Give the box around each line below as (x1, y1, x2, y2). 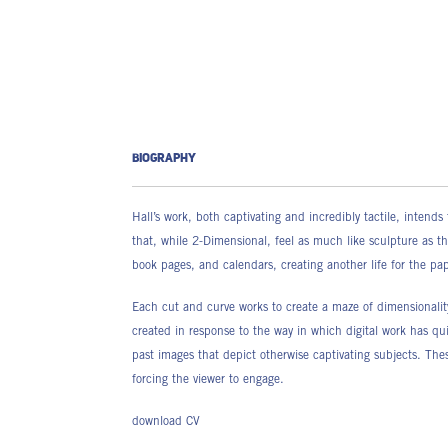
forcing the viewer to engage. (132, 374, 284, 386)
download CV (132, 416, 200, 428)
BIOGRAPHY (132, 153, 196, 165)
